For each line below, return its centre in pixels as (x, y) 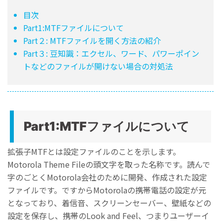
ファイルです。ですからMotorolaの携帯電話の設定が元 (107, 190)
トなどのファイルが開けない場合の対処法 (98, 66)
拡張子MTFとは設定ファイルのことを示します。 (94, 151)
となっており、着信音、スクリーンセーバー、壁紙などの (109, 203)
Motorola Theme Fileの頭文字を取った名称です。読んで (109, 164)
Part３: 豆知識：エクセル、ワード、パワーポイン (111, 54)
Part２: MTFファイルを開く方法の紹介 (92, 41)
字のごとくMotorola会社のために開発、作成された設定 (107, 177)
